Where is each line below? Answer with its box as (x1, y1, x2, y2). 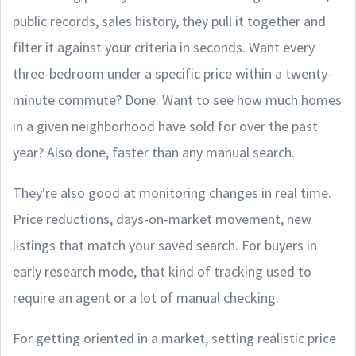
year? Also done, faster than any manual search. (13, 142, 295, 161)
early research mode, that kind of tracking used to (13, 261, 311, 281)
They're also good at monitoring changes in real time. (13, 183, 331, 202)
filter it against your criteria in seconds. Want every (13, 37, 315, 56)
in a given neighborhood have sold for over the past (13, 116, 318, 135)
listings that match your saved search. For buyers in (13, 235, 317, 254)
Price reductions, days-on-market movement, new (13, 209, 311, 228)
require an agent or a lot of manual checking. (13, 288, 279, 307)
